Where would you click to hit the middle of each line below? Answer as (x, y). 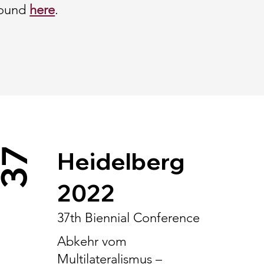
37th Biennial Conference (129, 218)
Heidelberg (121, 161)
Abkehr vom (92, 241)
